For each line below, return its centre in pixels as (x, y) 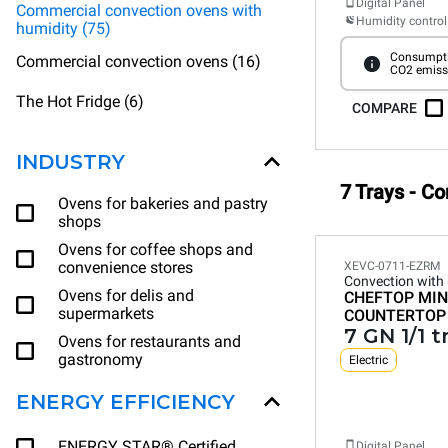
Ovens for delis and (126, 295)
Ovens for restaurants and (149, 341)
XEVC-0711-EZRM (392, 266)
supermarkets (106, 313)
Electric (368, 360)
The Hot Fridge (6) (80, 101)
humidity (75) (63, 28)
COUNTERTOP (395, 315)
